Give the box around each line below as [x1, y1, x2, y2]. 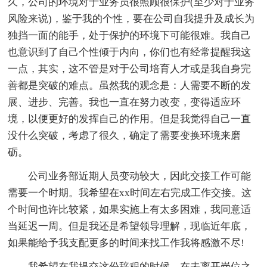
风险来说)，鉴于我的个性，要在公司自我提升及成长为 [8, 13, 255, 25]
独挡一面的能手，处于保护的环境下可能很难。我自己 [8, 30, 252, 42]
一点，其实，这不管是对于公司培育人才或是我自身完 [8, 63, 252, 75]
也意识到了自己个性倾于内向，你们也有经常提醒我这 [8, 46, 252, 58]
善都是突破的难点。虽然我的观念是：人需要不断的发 [8, 80, 252, 92]
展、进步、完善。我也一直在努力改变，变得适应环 [8, 97, 241, 108]
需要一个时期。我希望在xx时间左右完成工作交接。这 [8, 187, 252, 199]
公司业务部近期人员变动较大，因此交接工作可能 [28, 170, 252, 182]
